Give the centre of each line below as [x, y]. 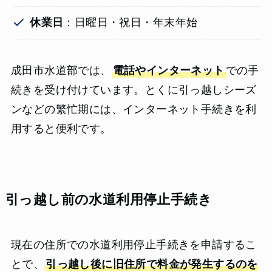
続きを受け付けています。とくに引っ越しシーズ [134, 90]
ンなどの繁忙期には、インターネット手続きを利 [134, 110]
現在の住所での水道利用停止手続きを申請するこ [134, 245]
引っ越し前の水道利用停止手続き [109, 200]
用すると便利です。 [61, 129]
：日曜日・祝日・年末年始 [131, 23]
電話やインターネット [168, 71]
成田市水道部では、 [61, 71]
